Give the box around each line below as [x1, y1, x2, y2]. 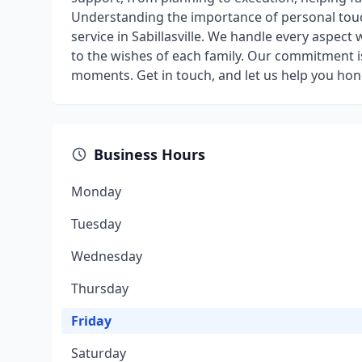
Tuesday [71, 215, 121, 233]
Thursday [71, 280, 128, 297]
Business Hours [94, 145, 205, 164]
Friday [71, 312, 112, 330]
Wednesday [71, 247, 142, 265]
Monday [71, 183, 121, 200]
